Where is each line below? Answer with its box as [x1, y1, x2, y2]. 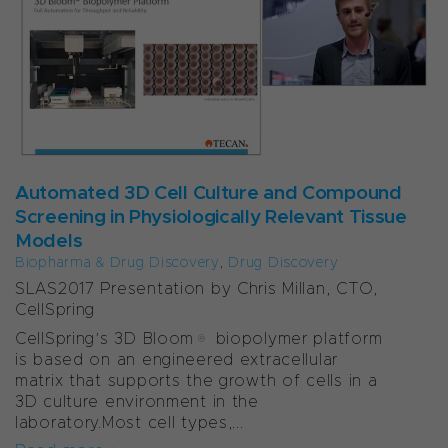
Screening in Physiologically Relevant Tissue [15, 204, 407, 229]
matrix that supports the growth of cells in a [15, 370, 378, 390]
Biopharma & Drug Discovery [15, 253, 220, 272]
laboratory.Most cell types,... [15, 412, 244, 432]
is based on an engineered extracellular [15, 349, 339, 369]
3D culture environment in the [15, 391, 259, 411]
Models [15, 228, 83, 253]
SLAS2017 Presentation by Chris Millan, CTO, [15, 278, 378, 298]
